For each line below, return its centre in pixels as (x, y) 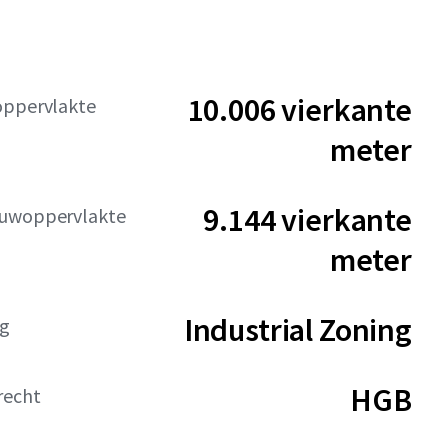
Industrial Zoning (297, 330)
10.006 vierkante (299, 110)
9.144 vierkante (307, 220)
